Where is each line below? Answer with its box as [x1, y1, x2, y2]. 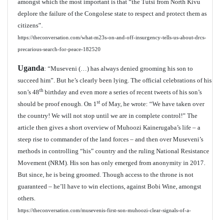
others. [18, 194, 35, 202]
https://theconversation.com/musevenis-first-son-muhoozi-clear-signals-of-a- [18, 208, 191, 213]
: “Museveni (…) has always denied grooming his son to [44, 65, 193, 72]
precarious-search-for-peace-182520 [18, 47, 101, 52]
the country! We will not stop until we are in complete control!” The [18, 112, 197, 119]
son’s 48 [18, 88, 39, 96]
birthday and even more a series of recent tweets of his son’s [43, 88, 202, 96]
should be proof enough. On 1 [18, 100, 97, 108]
